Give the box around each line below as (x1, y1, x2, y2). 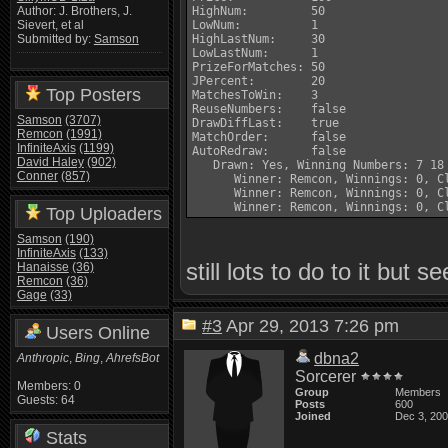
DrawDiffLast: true (192, 116, 340, 130)
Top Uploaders (40, 203, 162, 224)
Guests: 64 (16, 392, 75, 407)
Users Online (40, 322, 150, 343)
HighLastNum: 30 (192, 32, 326, 46)
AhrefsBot (105, 350, 159, 365)
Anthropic (16, 350, 69, 365)
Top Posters (40, 84, 141, 105)
